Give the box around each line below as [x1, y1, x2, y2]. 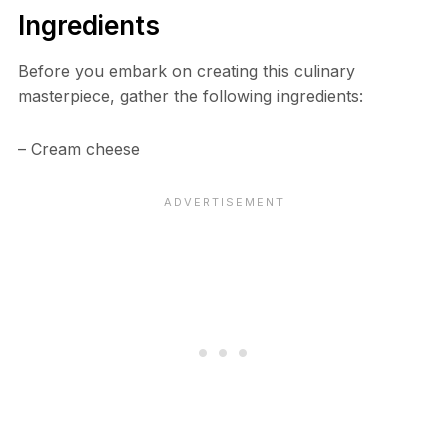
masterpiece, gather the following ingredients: [17, 85, 363, 106]
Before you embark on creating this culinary [17, 60, 355, 81]
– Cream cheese [17, 138, 140, 159]
